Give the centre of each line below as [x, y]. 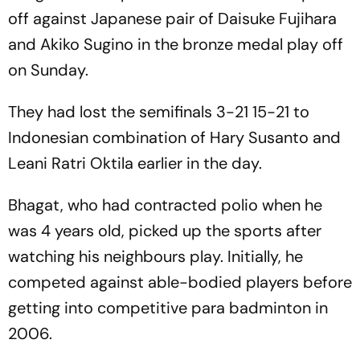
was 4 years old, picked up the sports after [165, 231]
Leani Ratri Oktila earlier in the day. [135, 163]
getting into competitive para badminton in [168, 308]
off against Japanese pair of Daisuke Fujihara [172, 18]
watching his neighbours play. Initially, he [155, 256]
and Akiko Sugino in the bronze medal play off [176, 44]
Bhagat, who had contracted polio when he [165, 205]
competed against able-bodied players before [180, 282]
